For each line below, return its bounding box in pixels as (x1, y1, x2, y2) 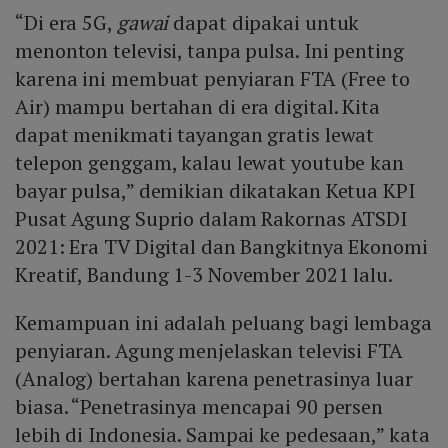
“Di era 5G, (15, 9, 117, 37)
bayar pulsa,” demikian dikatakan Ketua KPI (15, 177, 415, 205)
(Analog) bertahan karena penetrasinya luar (15, 365, 413, 393)
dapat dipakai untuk (173, 9, 360, 37)
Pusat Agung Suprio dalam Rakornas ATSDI (15, 205, 408, 233)
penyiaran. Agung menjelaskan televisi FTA (15, 337, 403, 365)
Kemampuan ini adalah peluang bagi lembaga (15, 309, 432, 337)
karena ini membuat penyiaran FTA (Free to (15, 65, 410, 93)
